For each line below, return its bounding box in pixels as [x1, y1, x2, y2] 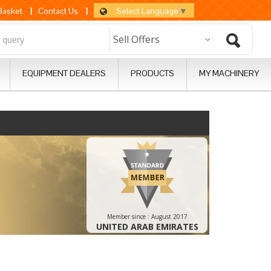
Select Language [116, 5, 178, 16]
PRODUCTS [131, 68, 174, 79]
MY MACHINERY [199, 68, 259, 79]
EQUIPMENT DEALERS [22, 68, 106, 79]
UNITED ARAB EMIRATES [96, 221, 198, 232]
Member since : [106, 212, 151, 221]
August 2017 [151, 212, 188, 221]
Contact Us [38, 5, 78, 16]
